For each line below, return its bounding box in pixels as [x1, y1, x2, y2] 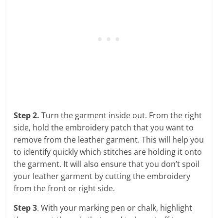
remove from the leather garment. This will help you [14, 134, 204, 145]
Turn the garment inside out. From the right [39, 109, 202, 121]
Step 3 [14, 202, 37, 213]
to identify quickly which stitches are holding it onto [14, 146, 202, 157]
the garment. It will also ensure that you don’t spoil [14, 158, 200, 169]
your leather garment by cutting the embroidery [14, 170, 191, 182]
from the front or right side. [14, 182, 115, 194]
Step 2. [14, 109, 40, 121]
